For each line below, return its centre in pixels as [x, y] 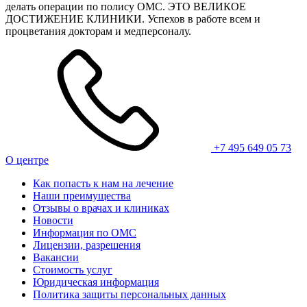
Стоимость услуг [73, 270]
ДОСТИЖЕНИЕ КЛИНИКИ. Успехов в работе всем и [133, 19]
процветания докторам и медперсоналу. [98, 32]
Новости [53, 221]
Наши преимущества [82, 196]
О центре [27, 160]
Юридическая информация [96, 282]
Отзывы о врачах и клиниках [101, 208]
